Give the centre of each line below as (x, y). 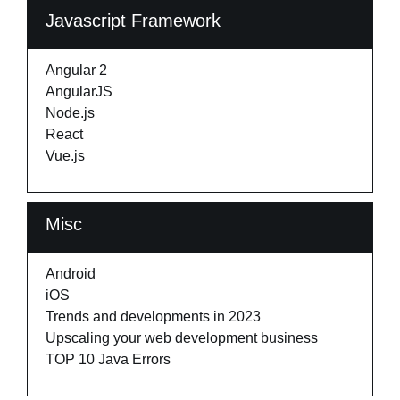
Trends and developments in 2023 (153, 317)
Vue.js (65, 156)
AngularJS (79, 92)
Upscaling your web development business (182, 338)
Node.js (70, 113)
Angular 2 (76, 70)
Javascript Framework (133, 21)
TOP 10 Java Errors (108, 359)
